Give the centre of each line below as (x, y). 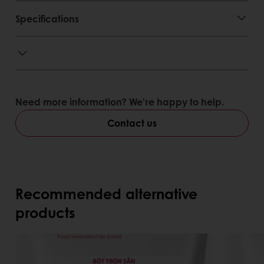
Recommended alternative (106, 193)
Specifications (47, 19)
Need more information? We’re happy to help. (120, 102)
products (45, 212)
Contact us (132, 123)
